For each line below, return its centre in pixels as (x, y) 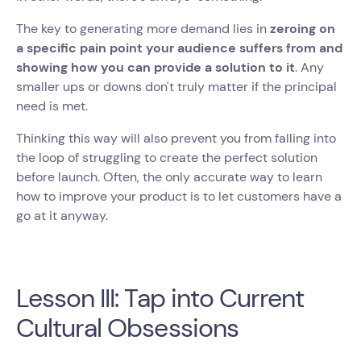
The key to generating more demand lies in (141, 29)
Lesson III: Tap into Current (160, 298)
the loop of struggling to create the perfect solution (167, 158)
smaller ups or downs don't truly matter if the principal (176, 87)
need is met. (54, 106)
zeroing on (301, 29)
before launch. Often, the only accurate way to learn (169, 177)
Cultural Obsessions (127, 328)
